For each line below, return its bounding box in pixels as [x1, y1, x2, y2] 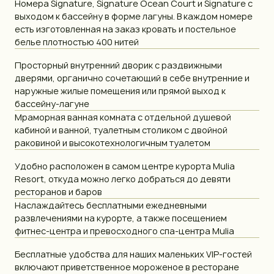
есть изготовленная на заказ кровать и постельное [15, 23, 236, 35]
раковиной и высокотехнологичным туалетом [15, 136, 210, 149]
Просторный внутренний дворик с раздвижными [15, 59, 222, 71]
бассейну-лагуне [15, 97, 89, 109]
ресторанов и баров [15, 185, 102, 198]
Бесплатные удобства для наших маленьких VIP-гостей [15, 248, 252, 260]
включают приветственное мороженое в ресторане [15, 261, 239, 273]
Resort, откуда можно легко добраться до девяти [15, 172, 231, 185]
